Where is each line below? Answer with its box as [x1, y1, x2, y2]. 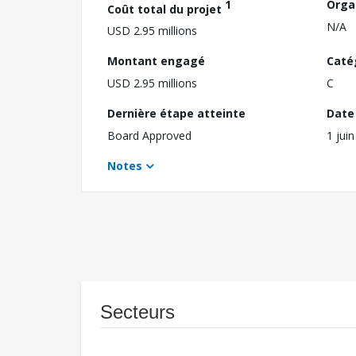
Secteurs [100, 301, 175, 323]
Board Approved [107, 128, 192, 144]
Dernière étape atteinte [107, 106, 246, 122]
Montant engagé [107, 53, 205, 69]
